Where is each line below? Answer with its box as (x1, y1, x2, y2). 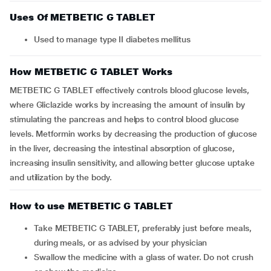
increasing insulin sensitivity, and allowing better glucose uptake (10, 158, 255, 168)
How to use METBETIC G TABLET (10, 200, 173, 212)
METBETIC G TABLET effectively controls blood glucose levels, (10, 85, 250, 95)
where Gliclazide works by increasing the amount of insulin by (10, 100, 246, 109)
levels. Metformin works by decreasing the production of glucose (10, 129, 257, 139)
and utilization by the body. (10, 172, 112, 182)
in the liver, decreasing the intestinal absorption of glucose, (10, 143, 235, 153)
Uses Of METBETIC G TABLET (10, 11, 155, 23)
